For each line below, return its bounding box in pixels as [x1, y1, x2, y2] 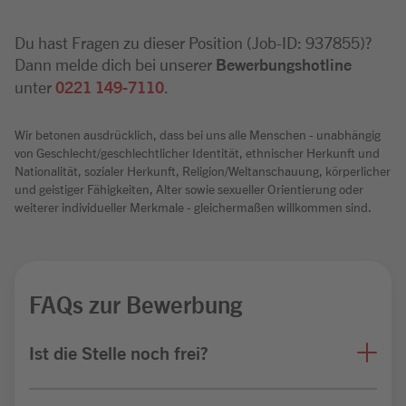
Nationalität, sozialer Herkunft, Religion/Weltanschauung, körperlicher [14, 162, 391, 179]
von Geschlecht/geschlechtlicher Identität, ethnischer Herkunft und [14, 144, 380, 160]
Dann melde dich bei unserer [14, 53, 216, 73]
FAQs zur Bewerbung [29, 288, 242, 318]
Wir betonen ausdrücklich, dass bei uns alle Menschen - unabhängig [14, 126, 381, 142]
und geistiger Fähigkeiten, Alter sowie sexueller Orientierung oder [14, 180, 363, 197]
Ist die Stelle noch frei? [29, 341, 208, 363]
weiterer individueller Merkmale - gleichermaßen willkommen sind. [14, 198, 372, 215]
